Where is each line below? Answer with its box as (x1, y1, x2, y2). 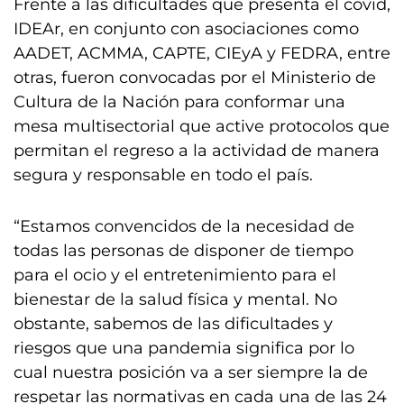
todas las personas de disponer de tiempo (14, 241, 353, 261)
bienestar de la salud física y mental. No (14, 289, 337, 309)
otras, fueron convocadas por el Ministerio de (14, 68, 376, 87)
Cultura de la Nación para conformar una (14, 92, 345, 112)
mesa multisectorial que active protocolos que (14, 116, 390, 136)
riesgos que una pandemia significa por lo (14, 338, 354, 358)
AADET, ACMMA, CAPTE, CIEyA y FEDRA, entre (14, 43, 390, 63)
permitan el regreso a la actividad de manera (14, 141, 380, 161)
